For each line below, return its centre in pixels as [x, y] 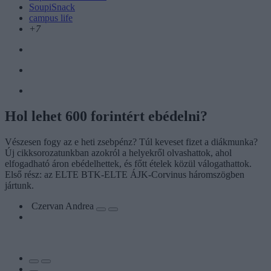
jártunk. [19, 185]
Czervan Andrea [64, 206]
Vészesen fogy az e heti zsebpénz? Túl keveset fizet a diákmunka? [131, 142]
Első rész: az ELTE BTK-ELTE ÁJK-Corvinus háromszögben [125, 174]
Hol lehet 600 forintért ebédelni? [106, 116]
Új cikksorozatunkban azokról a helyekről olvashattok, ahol [118, 152]
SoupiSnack [52, 7]
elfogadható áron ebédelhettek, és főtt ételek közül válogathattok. [128, 163]
